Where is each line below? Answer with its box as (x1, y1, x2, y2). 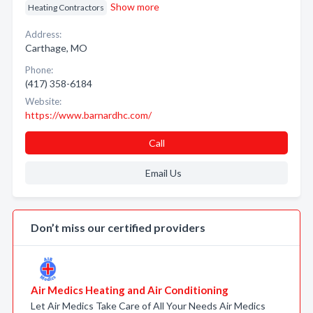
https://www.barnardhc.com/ (25, 109, 152, 121)
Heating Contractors (28, 2, 104, 13)
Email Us (145, 167, 182, 179)
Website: (25, 96, 61, 107)
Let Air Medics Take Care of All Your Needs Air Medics (31, 300, 265, 312)
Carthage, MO (25, 42, 87, 54)
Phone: (25, 64, 53, 75)
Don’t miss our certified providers (31, 221, 205, 234)
